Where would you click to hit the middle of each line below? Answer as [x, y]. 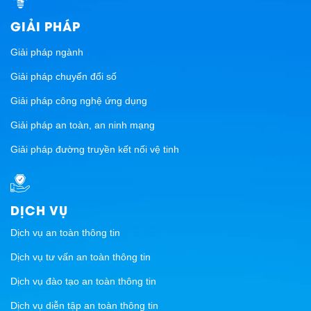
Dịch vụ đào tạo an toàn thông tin [83, 281]
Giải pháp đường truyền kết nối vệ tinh [95, 149]
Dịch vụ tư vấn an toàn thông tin [81, 257]
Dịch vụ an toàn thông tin [65, 233]
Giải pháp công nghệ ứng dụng [79, 100]
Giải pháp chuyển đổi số [64, 76]
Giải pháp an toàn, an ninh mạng [83, 125]
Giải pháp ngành [47, 52]
